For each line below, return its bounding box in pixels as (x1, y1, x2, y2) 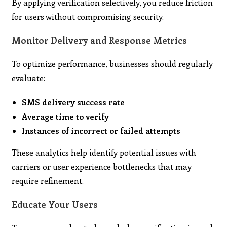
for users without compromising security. (12, 11, 164, 22)
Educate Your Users (12, 198, 98, 210)
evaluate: (12, 72, 46, 83)
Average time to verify (22, 110, 109, 122)
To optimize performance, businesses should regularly (12, 58, 213, 69)
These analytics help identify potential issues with (12, 146, 197, 158)
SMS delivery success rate (22, 96, 125, 107)
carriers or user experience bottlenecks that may (12, 161, 192, 172)
